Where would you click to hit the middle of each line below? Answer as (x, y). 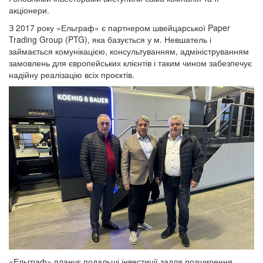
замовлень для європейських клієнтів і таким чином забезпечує (130, 63)
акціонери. (29, 10)
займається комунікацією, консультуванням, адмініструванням (129, 51)
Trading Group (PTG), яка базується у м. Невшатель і (110, 39)
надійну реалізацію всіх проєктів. (72, 74)
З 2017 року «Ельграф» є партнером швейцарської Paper (119, 27)
